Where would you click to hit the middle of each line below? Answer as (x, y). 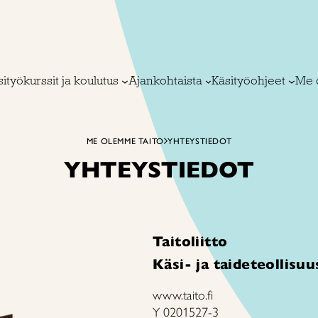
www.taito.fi (183, 295)
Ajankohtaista (165, 81)
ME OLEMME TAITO (125, 141)
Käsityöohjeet (249, 81)
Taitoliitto (190, 242)
